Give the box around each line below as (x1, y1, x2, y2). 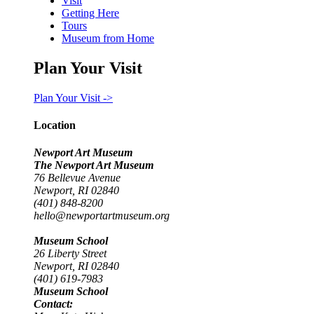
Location (34, 119, 76, 132)
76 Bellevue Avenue (34, 172, 121, 184)
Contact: (34, 298, 73, 310)
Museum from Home (62, 32, 154, 44)
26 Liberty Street (34, 247, 107, 260)
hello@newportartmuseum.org (34, 210, 170, 222)
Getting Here (62, 7, 119, 19)
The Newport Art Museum (34, 159, 153, 172)
